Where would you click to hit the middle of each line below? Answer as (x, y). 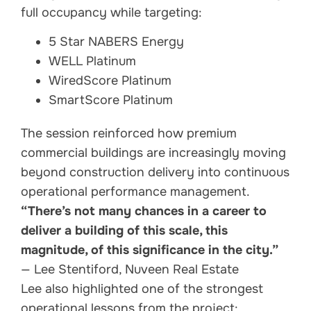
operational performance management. (135, 192)
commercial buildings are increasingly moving (153, 153)
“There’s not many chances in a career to (144, 211)
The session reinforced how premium (129, 134)
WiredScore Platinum (110, 81)
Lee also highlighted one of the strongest (142, 289)
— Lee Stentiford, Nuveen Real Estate (130, 270)
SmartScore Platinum (111, 100)
